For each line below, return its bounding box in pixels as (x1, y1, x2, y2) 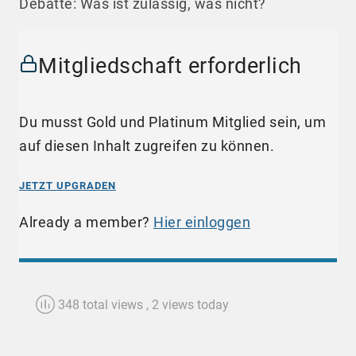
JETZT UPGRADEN (19, 179, 116, 192)
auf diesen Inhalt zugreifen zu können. (19, 137, 274, 154)
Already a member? (19, 213, 153, 230)
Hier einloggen (153, 213, 250, 230)
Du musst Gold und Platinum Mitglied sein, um (19, 113, 326, 130)
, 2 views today (146, 296, 229, 312)
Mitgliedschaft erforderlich (38, 53, 302, 79)
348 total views (55, 296, 146, 312)
